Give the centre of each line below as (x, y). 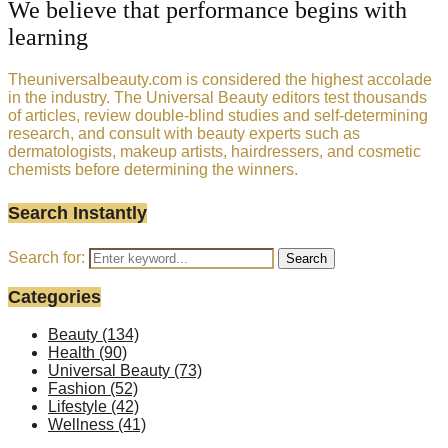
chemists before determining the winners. (153, 169)
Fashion (79, 388)
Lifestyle (79, 406)
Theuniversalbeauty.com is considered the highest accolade (220, 79)
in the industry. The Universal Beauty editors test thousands (217, 97)
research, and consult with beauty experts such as (184, 133)
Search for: (46, 257)
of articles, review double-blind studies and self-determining (218, 115)
